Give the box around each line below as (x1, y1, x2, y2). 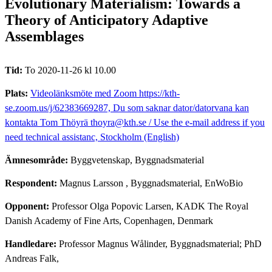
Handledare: (5, 238, 59, 249)
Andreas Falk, (5, 253, 59, 263)
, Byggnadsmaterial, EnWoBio (123, 177, 243, 188)
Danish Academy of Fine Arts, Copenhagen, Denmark (5, 215, 213, 226)
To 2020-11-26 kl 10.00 (25, 64, 116, 75)
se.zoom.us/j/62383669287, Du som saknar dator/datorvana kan (5, 102, 249, 113)
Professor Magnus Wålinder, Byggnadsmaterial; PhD (59, 238, 262, 249)
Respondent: (5, 177, 59, 188)
